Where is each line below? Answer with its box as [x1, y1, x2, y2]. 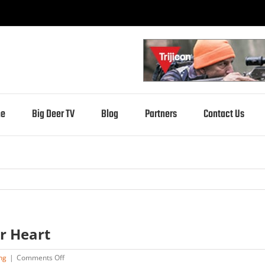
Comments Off [17, 253, 64, 263]
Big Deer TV [31, 106, 75, 123]
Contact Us [203, 106, 244, 123]
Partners [144, 106, 177, 123]
